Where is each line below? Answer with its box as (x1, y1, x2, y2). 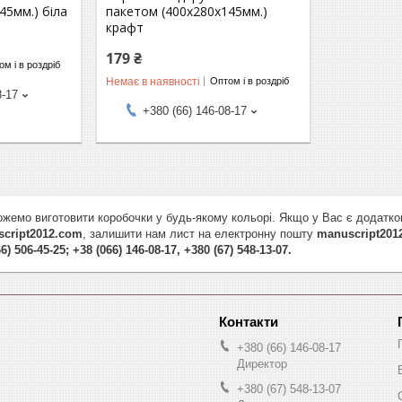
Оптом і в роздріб (210, 75, 290, 87)
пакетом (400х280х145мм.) (106, 2, 268, 20)
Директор (237, 356, 287, 371)
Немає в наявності (106, 74, 201, 88)
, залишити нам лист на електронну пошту (83, 226, 317, 240)
